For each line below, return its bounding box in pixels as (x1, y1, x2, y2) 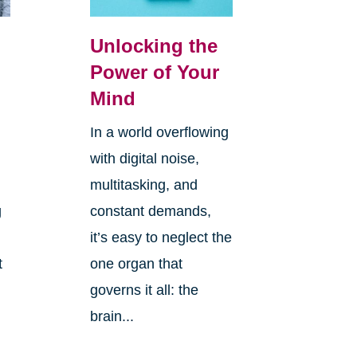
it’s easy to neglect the (89, 229, 232, 246)
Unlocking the (89, 35, 218, 57)
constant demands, (89, 203, 211, 220)
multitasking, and (89, 177, 198, 194)
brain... (89, 308, 134, 325)
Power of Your (89, 61, 219, 84)
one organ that (89, 256, 182, 273)
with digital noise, (89, 151, 199, 167)
